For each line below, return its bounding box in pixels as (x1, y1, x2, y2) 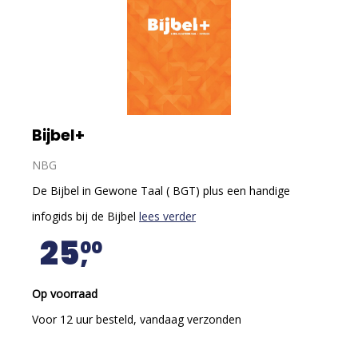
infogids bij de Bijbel (32, 209, 139, 224)
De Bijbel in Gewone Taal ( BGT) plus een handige (32, 183, 290, 198)
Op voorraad (32, 286, 97, 301)
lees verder (139, 209, 196, 224)
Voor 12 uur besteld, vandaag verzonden (32, 312, 241, 327)
